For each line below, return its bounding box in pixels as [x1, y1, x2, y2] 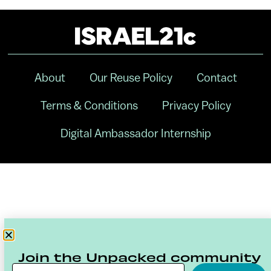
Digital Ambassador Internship [60, 126, 211, 140]
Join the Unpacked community [18, 249, 261, 264]
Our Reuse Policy [89, 70, 172, 84]
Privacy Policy [162, 98, 231, 112]
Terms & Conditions [40, 98, 138, 112]
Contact [196, 70, 237, 84]
